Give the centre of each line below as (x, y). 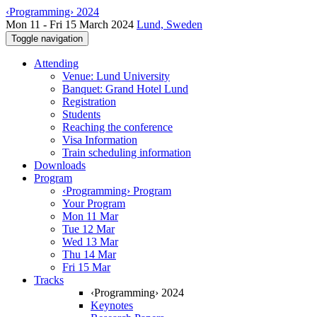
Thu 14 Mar (89, 254)
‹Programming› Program (117, 191)
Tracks (49, 280)
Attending (56, 63)
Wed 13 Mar (90, 242)
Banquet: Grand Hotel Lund (125, 89)
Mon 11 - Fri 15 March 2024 (71, 24)
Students (81, 114)
